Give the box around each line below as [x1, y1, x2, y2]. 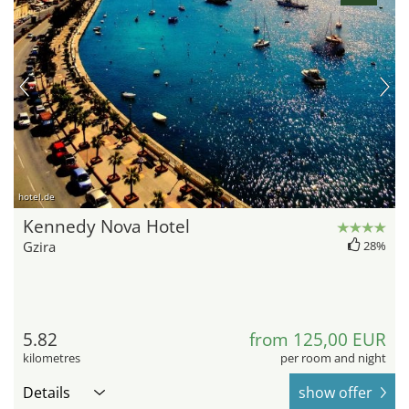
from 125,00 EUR [249, 328, 386, 352]
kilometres [23, 350, 80, 367]
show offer [299, 383, 372, 404]
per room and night [280, 350, 386, 367]
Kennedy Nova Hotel [23, 215, 190, 239]
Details [23, 383, 70, 404]
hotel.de [18, 190, 55, 204]
